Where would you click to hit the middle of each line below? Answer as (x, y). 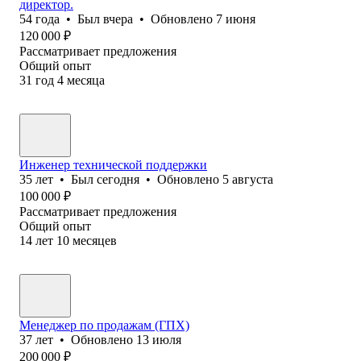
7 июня (236, 19)
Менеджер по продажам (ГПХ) (104, 325)
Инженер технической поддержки (113, 164)
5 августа (248, 179)
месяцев (95, 240)
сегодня (118, 179)
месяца (86, 80)
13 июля (159, 339)
